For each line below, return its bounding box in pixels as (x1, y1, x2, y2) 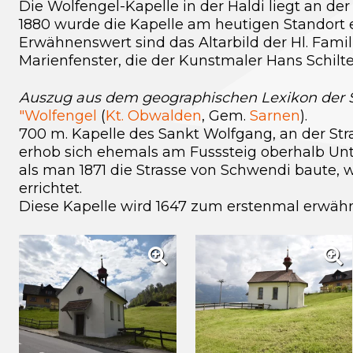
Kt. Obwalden (106, 107, 202, 124)
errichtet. (19, 180, 82, 197)
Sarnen (250, 107, 300, 124)
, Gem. (202, 107, 250, 124)
